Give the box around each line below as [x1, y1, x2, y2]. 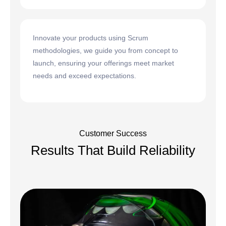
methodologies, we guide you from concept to [33, 46, 178, 55]
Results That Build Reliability [31, 142, 195, 158]
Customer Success [79, 129, 147, 138]
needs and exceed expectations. [33, 72, 136, 80]
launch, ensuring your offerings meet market [33, 59, 174, 68]
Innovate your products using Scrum [33, 34, 148, 42]
